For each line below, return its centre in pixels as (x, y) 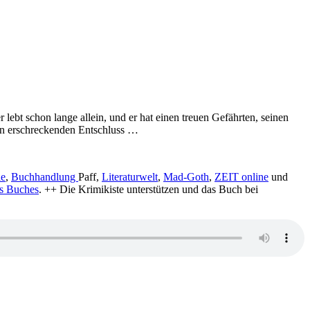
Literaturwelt (130, 176)
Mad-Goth (186, 176)
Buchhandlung (45, 176)
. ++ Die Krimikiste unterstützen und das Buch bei (148, 189)
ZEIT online (241, 176)
